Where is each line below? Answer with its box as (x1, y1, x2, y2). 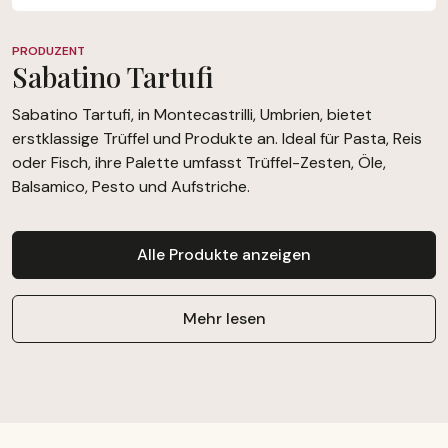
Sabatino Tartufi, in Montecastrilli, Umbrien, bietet (12, 104, 372, 126)
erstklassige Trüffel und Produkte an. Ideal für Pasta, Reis (12, 128, 422, 150)
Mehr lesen (182, 308, 266, 330)
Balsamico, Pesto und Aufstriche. (12, 176, 250, 198)
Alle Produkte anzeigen (137, 244, 311, 266)
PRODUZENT (12, 43, 85, 60)
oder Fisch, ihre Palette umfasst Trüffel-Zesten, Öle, (12, 152, 386, 174)
